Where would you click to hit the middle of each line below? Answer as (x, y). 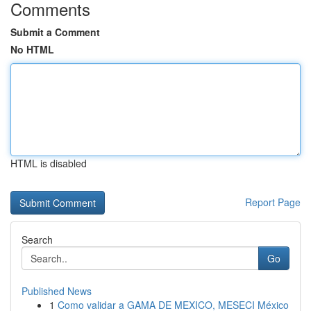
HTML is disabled (49, 163)
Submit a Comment (55, 32)
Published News (57, 291)
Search (37, 239)
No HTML (32, 49)
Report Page (273, 202)
